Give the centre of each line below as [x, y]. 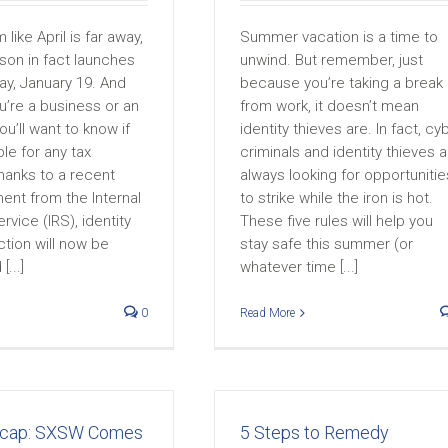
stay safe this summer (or [326, 244]
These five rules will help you [336, 221]
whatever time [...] [299, 267]
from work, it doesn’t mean [329, 106]
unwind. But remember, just [331, 60]
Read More [267, 313]
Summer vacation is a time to [339, 37]
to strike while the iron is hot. [336, 198]
